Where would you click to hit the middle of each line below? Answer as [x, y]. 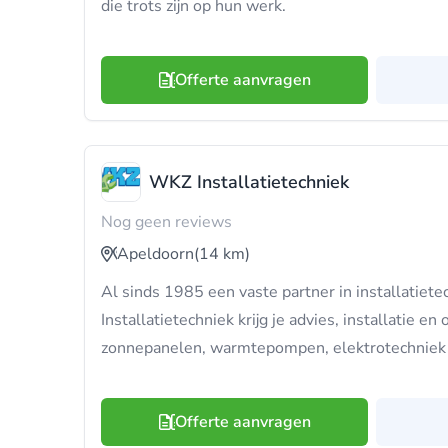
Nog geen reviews [166, 222]
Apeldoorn [155, 254]
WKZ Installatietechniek [249, 182]
